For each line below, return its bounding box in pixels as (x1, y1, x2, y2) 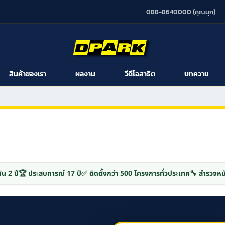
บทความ (184, 69, 209, 79)
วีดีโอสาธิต (125, 69, 155, 79)
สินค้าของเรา (9, 69, 46, 79)
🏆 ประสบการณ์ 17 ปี (18, 168, 81, 179)
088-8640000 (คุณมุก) (146, 7, 215, 17)
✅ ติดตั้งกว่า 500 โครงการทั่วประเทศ (81, 168, 190, 179)
